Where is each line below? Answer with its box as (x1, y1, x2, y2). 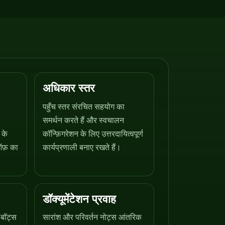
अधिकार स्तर (43, 81, 95, 95)
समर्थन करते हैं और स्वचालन (43, 115, 125, 126)
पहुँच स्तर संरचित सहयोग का (43, 101, 125, 112)
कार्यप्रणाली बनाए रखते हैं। (43, 142, 122, 153)
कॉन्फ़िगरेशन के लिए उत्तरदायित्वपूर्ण (43, 128, 144, 139)
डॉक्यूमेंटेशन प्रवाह (43, 192, 117, 205)
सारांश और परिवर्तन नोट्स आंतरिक (43, 212, 142, 223)
